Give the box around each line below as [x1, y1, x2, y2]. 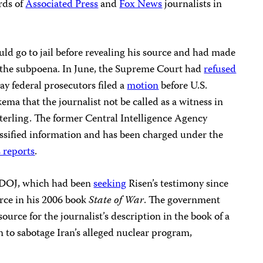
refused [204, 61, 237, 79]
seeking [93, 176, 127, 194]
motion [127, 77, 159, 96]
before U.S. [159, 77, 208, 96]
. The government [144, 192, 221, 210]
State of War [89, 192, 144, 210]
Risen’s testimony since [126, 176, 229, 194]
